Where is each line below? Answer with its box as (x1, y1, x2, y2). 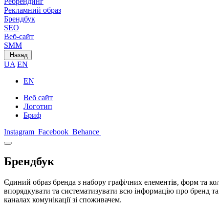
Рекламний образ (4, 6, 61, 14)
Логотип (23, 102, 52, 110)
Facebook (38, 128, 68, 136)
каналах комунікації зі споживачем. (4, 195, 122, 204)
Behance (72, 128, 99, 136)
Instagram (4, 128, 34, 136)
